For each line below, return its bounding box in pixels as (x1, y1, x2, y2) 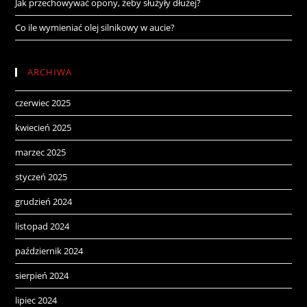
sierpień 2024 (15, 269, 69, 282)
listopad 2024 (15, 220, 70, 233)
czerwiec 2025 (15, 97, 71, 110)
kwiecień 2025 (15, 121, 72, 134)
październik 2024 (15, 245, 84, 258)
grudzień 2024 (15, 195, 73, 208)
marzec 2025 (15, 146, 66, 159)
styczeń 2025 (15, 171, 68, 184)
